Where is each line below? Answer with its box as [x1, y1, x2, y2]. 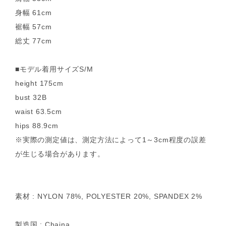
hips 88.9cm [15, 122, 59, 130]
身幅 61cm [15, 9, 52, 17]
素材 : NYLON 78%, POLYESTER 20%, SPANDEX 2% [15, 192, 202, 201]
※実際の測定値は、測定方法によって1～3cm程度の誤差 [15, 136, 206, 144]
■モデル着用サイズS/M [15, 65, 93, 74]
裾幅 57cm [15, 23, 52, 31]
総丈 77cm [15, 37, 52, 45]
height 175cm [15, 79, 64, 88]
